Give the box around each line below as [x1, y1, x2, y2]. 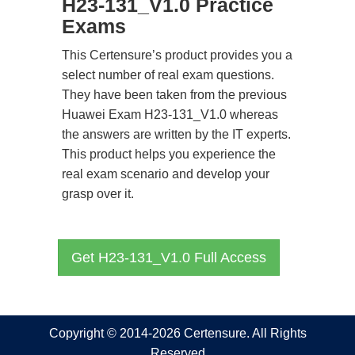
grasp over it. [62, 187, 134, 200]
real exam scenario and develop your [62, 167, 269, 181]
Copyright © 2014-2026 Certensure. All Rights [48, 326, 307, 340]
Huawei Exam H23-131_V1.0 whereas [62, 108, 278, 121]
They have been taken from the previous [62, 88, 287, 101]
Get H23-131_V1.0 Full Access [71, 250, 266, 265]
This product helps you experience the [62, 147, 276, 161]
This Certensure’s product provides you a [62, 48, 292, 62]
